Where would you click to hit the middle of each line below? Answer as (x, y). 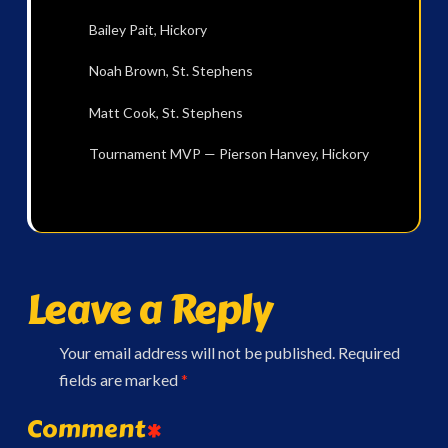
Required (368, 353)
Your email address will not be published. (196, 353)
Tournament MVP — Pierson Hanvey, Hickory (228, 154)
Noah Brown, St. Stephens (170, 71)
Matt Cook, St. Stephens (165, 112)
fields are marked (119, 380)
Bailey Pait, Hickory (147, 30)
